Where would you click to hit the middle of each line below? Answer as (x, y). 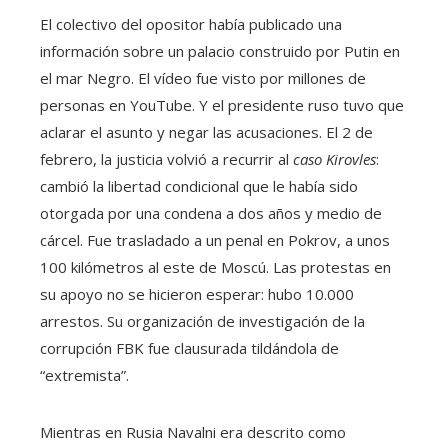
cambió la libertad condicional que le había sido (199, 185)
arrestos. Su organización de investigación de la (202, 320)
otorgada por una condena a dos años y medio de (211, 212)
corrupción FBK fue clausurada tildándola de (189, 347)
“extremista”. (84, 374)
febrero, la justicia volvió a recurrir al (166, 158)
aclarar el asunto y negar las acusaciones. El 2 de (206, 131)
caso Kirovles (334, 158)
